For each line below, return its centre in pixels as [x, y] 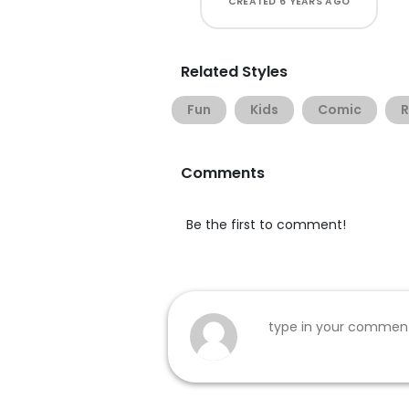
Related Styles [234, 72]
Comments [223, 173]
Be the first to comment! [266, 225]
